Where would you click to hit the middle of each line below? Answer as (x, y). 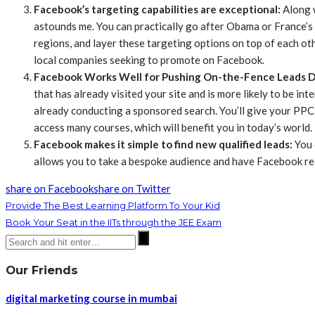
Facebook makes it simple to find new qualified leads (162, 144)
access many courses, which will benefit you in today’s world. (173, 128)
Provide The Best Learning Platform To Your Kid (113, 206)
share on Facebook (50, 189)
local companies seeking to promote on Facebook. (149, 60)
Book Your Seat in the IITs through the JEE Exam (114, 223)
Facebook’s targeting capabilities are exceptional (156, 9)
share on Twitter (132, 189)
